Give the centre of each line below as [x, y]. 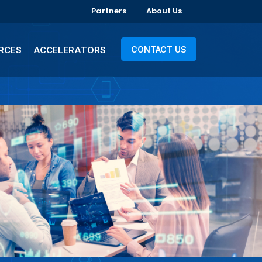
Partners [109, 11]
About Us [164, 11]
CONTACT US [159, 49]
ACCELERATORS [70, 50]
